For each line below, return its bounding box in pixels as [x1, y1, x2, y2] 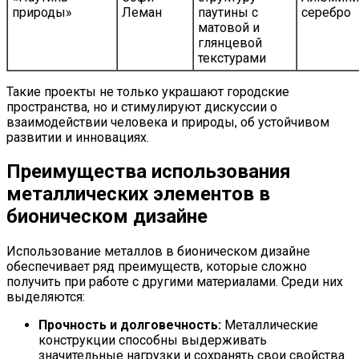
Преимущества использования [6, 160, 291, 184]
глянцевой [198, 34, 262, 50]
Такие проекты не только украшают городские [6, 83, 289, 99]
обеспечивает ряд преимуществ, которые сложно [6, 259, 307, 275]
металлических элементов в [6, 183, 270, 206]
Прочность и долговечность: [38, 317, 221, 333]
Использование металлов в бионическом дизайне [6, 244, 310, 260]
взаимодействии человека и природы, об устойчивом [6, 114, 329, 130]
